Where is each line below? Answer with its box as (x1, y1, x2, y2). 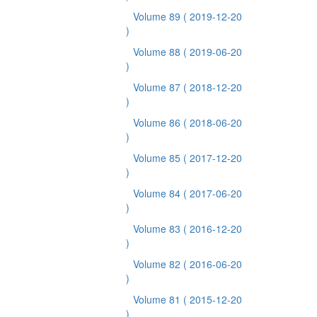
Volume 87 (133, 80, 183, 94)
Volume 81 (133, 292, 183, 306)
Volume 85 (133, 151, 183, 165)
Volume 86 (133, 115, 183, 129)
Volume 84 (133, 186, 183, 200)
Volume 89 (133, 9, 183, 23)
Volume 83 (133, 221, 183, 236)
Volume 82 (133, 257, 183, 271)
